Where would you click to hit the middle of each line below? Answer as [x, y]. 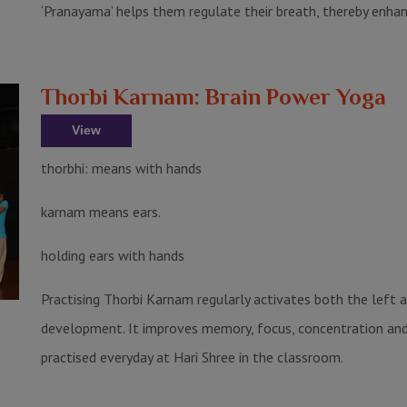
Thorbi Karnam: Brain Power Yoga [214, 96]
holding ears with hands [113, 255]
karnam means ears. [101, 211]
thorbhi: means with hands [122, 168]
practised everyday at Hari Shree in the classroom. [193, 357]
